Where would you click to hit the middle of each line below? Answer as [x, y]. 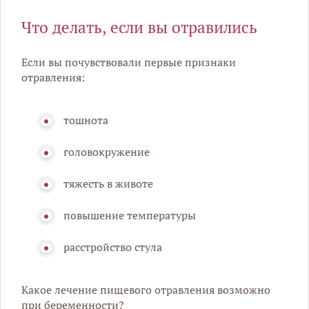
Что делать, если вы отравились [139, 28]
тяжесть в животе [108, 184]
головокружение [107, 152]
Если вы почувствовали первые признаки [129, 62]
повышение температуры [130, 216]
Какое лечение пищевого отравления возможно [146, 290]
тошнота [86, 120]
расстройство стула [113, 247]
